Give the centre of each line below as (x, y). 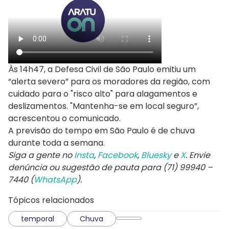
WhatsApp (55, 180)
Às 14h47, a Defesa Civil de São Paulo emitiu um (102, 70)
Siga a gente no (41, 155)
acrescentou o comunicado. (64, 119)
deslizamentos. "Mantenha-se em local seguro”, (104, 106)
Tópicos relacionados (51, 200)
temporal (38, 219)
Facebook (118, 155)
